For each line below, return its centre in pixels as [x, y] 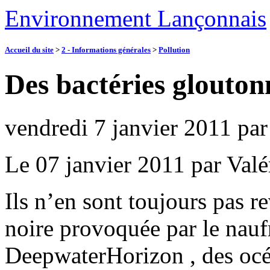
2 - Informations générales [106, 50]
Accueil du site [29, 50]
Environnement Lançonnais [136, 18]
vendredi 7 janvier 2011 [118, 127]
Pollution [174, 50]
